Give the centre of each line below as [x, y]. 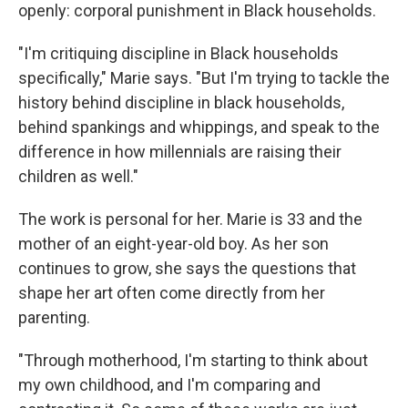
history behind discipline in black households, [181, 102]
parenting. [54, 317]
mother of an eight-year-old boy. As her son [173, 244]
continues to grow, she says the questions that [187, 268]
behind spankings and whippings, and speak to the [199, 127]
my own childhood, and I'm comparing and [169, 385]
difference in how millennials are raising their [180, 152]
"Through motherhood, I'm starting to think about [193, 360]
